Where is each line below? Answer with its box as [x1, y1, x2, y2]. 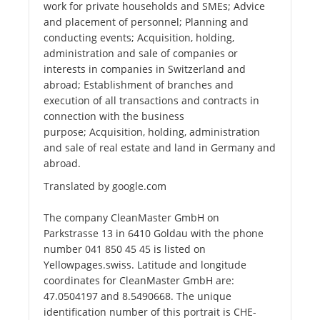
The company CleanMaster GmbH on [44, 211, 219, 225]
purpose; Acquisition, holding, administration [44, 125, 260, 139]
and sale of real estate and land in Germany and [44, 141, 276, 155]
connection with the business [44, 109, 184, 124]
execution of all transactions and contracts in [44, 94, 259, 108]
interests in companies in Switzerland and [44, 62, 246, 76]
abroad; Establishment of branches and [44, 78, 234, 92]
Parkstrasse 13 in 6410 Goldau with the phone [44, 226, 264, 241]
